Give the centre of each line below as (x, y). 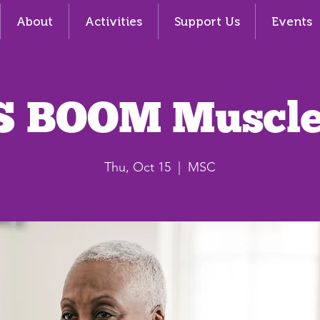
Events (291, 21)
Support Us (207, 21)
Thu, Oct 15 (137, 167)
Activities (114, 21)
